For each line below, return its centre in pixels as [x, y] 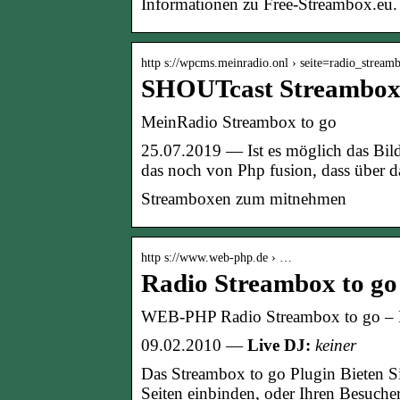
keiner [333, 345]
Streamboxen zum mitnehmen [244, 198]
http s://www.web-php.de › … [217, 257]
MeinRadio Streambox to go [239, 121]
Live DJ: [279, 345]
